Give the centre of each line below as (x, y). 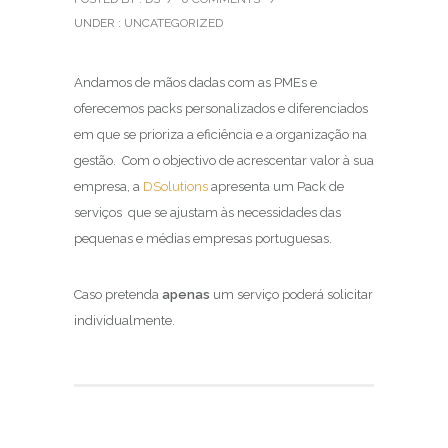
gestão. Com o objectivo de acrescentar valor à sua (224, 160)
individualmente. (124, 320)
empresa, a (108, 186)
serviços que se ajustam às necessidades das (207, 212)
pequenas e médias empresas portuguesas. (203, 238)
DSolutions (175, 186)
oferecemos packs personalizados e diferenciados (221, 108)
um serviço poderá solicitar (291, 294)
